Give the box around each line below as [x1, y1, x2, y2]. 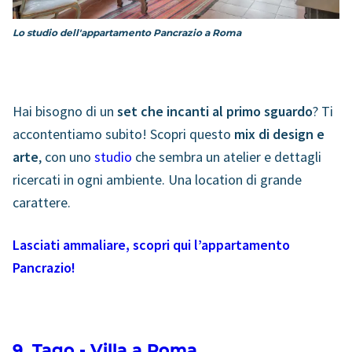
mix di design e [234, 125, 324, 144]
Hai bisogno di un [13, 102, 117, 121]
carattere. [13, 193, 74, 212]
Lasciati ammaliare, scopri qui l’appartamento [13, 236, 290, 255]
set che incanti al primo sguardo [117, 102, 313, 121]
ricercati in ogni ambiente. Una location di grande [13, 170, 302, 189]
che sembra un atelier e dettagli [132, 148, 321, 167]
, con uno [38, 148, 94, 167]
